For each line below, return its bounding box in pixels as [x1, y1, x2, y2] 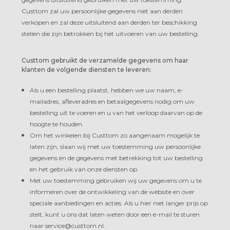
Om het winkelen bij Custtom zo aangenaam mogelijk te [30, 131, 200, 139]
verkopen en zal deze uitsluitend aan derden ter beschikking [22, 18, 197, 26]
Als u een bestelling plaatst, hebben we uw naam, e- [30, 86, 183, 94]
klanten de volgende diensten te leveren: [22, 65, 151, 73]
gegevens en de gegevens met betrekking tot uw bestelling [30, 154, 203, 162]
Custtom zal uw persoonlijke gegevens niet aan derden [22, 7, 183, 15]
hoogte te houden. [30, 120, 84, 128]
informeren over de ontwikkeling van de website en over [30, 187, 195, 196]
